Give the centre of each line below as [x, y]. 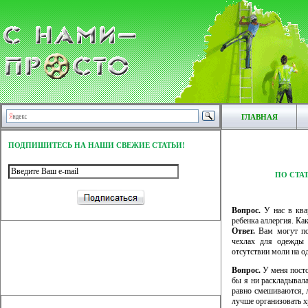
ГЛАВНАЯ [259, 117]
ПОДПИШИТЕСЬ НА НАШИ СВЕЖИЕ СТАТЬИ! [97, 145]
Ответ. [243, 231]
